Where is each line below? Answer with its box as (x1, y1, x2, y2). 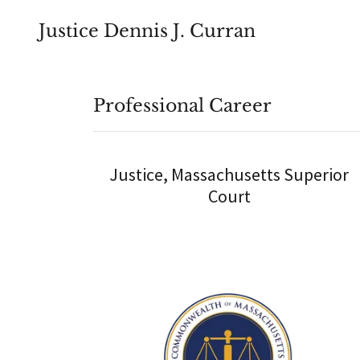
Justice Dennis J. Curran (39, 19, 256, 42)
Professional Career (93, 95, 272, 117)
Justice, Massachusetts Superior (109, 163, 350, 186)
